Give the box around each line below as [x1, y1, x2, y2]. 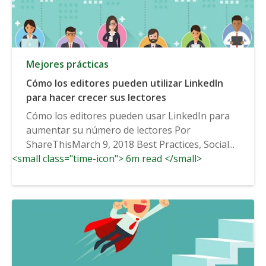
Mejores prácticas [26, 57, 109, 71]
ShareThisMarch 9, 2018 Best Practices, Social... [26, 137, 235, 151]
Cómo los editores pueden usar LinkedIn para [26, 109, 230, 122]
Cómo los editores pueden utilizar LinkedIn [26, 76, 223, 90]
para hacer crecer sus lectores [26, 90, 166, 104]
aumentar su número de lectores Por [26, 123, 191, 137]
